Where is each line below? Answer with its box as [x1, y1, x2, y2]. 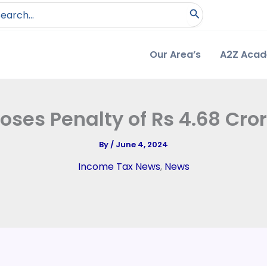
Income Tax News [77, 160, 160, 173]
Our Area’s [150, 47, 201, 61]
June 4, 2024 [116, 139, 168, 150]
